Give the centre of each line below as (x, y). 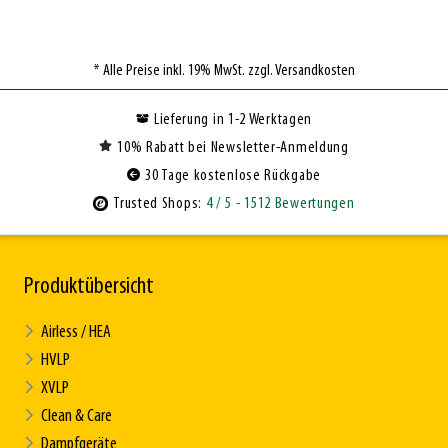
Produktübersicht (89, 286)
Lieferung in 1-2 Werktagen (233, 119)
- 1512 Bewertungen (295, 203)
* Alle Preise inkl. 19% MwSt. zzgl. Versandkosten (224, 70)
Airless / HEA (76, 332)
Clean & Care (76, 416)
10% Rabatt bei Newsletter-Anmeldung (233, 147)
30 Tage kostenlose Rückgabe (233, 175)
